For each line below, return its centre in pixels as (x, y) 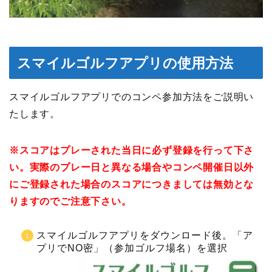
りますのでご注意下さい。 (70, 201)
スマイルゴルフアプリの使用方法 (125, 63)
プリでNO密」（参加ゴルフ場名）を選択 (132, 248)
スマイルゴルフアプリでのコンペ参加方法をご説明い (132, 97)
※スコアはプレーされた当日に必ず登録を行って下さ (132, 150)
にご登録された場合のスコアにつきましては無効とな (132, 184)
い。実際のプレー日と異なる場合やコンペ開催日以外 (132, 167)
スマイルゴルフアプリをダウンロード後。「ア (145, 235)
